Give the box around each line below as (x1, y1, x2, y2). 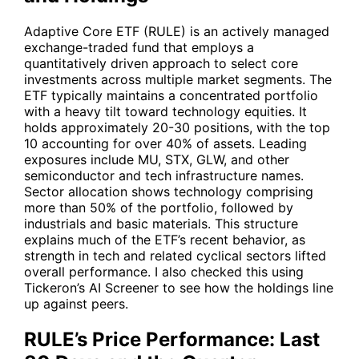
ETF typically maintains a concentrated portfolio (24, 87, 318, 103)
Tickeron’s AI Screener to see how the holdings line (24, 279, 333, 296)
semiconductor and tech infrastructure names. (24, 167, 304, 184)
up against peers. (24, 295, 128, 312)
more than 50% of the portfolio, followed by (24, 199, 293, 216)
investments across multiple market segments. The (24, 71, 332, 87)
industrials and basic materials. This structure (24, 215, 298, 232)
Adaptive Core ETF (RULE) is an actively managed (24, 22, 329, 39)
